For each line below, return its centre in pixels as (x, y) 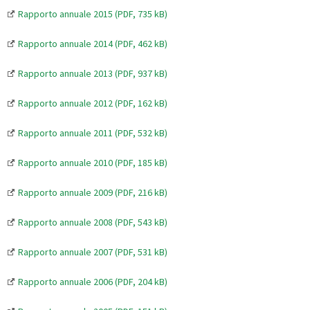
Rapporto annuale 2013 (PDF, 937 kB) (93, 73)
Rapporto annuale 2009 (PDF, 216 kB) (93, 192)
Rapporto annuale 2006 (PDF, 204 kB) (93, 281)
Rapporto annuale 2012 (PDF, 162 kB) (93, 103)
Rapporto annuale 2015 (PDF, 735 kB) (93, 13)
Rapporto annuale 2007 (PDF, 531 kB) (93, 252)
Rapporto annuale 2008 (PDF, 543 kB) (93, 222)
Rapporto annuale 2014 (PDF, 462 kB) (93, 43)
